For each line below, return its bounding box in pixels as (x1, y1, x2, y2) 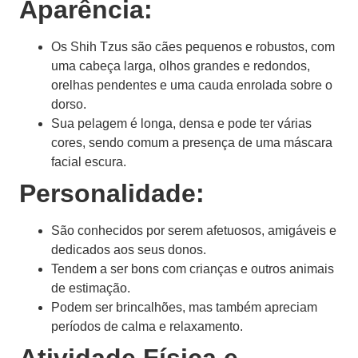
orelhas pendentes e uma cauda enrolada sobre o (51, 78, 332, 93)
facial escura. (51, 155, 126, 169)
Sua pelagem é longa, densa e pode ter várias (51, 117, 312, 131)
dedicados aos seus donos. (51, 243, 206, 257)
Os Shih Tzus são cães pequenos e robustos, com (51, 40, 335, 54)
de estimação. (51, 281, 130, 296)
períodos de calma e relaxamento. (51, 320, 243, 334)
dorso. (51, 97, 86, 112)
